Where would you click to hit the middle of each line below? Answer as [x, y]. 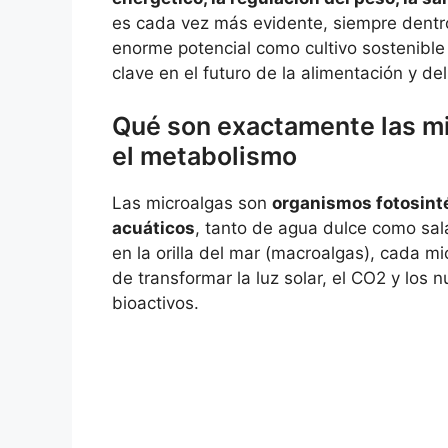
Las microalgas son [192, 203]
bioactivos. [155, 303]
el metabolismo [204, 156]
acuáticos [153, 228]
